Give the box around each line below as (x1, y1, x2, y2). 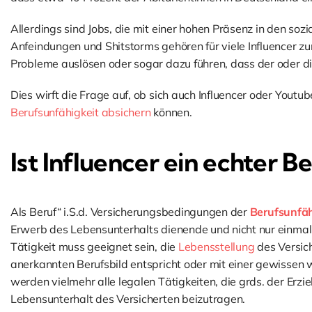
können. (150, 105, 192, 119)
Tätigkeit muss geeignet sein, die (10, 240, 178, 253)
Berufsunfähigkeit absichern (10, 105, 151, 119)
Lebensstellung (178, 240, 255, 253)
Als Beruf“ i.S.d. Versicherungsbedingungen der (10, 205, 250, 219)
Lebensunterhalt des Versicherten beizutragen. (10, 292, 246, 306)
